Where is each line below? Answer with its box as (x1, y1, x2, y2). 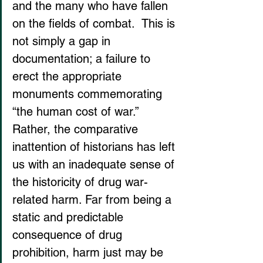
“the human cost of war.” (12, 104, 142, 119)
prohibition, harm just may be (12, 245, 167, 259)
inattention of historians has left (12, 140, 178, 154)
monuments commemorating (12, 87, 166, 101)
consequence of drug (12, 228, 126, 242)
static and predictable (12, 210, 127, 224)
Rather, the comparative (12, 122, 141, 136)
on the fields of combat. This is (12, 16, 178, 31)
